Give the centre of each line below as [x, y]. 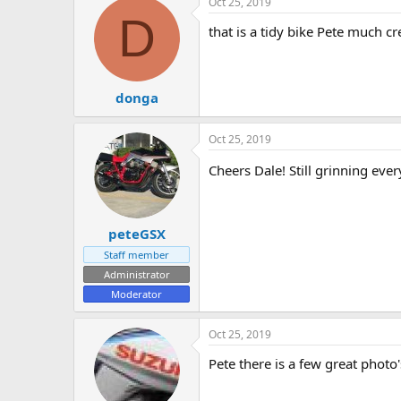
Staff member [137, 255]
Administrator [137, 275]
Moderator [137, 294]
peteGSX [137, 234]
